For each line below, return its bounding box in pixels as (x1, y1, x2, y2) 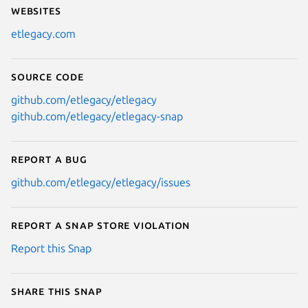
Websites (11, 4, 61, 17)
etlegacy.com (11, 27, 76, 41)
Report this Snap (11, 242, 91, 255)
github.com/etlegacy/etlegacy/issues (11, 176, 190, 189)
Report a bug (11, 153, 87, 166)
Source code (11, 70, 84, 83)
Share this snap (11, 285, 102, 298)
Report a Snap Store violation (11, 219, 191, 232)
